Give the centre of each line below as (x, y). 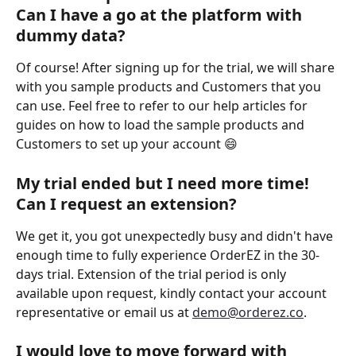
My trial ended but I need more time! (164, 183)
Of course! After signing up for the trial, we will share (177, 68)
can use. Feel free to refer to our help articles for (163, 106)
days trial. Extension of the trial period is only (153, 274)
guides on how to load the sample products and (162, 125)
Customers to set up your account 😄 (128, 144)
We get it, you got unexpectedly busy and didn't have (176, 236)
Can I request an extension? (128, 203)
